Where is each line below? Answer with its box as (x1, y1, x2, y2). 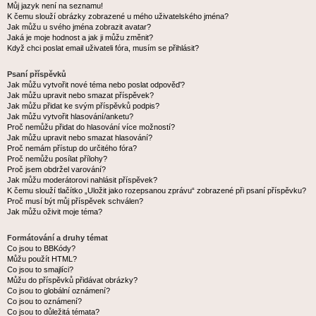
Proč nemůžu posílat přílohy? (7, 154, 107, 163)
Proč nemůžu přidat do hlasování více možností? (7, 123, 175, 131)
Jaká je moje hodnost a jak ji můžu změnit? (7, 33, 153, 42)
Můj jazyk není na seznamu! (7, 1, 103, 10)
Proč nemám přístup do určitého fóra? (7, 144, 137, 152)
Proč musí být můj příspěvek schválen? (7, 197, 143, 205)
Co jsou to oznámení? (7, 297, 82, 305)
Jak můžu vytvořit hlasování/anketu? (7, 112, 133, 121)
